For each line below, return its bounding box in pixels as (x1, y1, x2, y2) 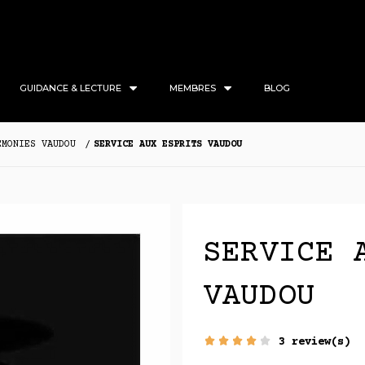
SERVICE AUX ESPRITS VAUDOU (94, 139, 242, 151)
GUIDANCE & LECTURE (20, 81, 121, 94)
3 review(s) (279, 335, 350, 349)
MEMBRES (169, 81, 216, 94)
